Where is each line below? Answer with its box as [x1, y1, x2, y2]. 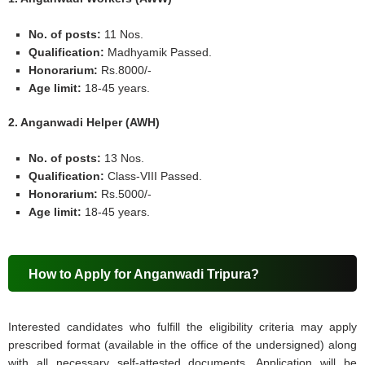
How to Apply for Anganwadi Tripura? [29, 267, 260, 282]
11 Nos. [101, 28, 144, 42]
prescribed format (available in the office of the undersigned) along [8, 338, 357, 352]
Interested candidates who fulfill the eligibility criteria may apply [8, 320, 357, 334]
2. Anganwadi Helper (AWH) [8, 116, 161, 130]
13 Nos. [101, 152, 145, 165]
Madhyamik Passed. [108, 46, 213, 59]
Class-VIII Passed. [104, 169, 203, 183]
